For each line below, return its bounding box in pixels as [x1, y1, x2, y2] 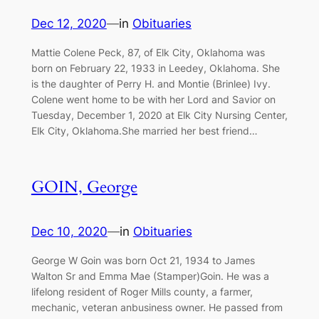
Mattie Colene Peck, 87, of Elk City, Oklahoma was [31, 46, 265, 58]
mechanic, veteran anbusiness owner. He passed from [31, 301, 283, 314]
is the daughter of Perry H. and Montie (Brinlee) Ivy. [31, 77, 271, 90]
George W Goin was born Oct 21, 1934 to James [31, 254, 255, 267]
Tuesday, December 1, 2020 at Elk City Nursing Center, [31, 108, 288, 121]
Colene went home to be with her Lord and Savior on [31, 93, 276, 105]
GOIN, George [31, 176, 137, 199]
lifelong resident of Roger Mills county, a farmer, [31, 286, 253, 298]
